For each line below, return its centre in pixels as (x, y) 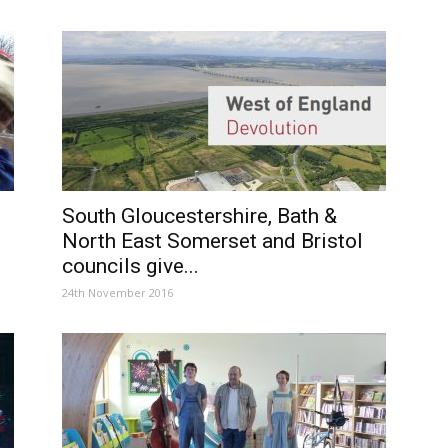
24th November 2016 (117, 292)
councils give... (130, 266)
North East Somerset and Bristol (212, 241)
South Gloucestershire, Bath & (199, 216)
